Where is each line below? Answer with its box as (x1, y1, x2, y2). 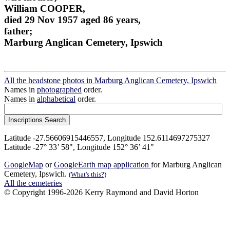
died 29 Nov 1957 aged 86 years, (4, 14, 141, 25)
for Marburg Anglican (151, 160, 222, 169)
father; (4, 25, 32, 36)
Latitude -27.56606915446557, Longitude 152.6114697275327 (4, 133, 210, 143)
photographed (37, 85, 82, 94)
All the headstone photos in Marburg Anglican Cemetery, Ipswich (4, 76, 217, 85)
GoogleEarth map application (54, 160, 151, 169)
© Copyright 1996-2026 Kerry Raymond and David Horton (4, 188, 199, 197)
